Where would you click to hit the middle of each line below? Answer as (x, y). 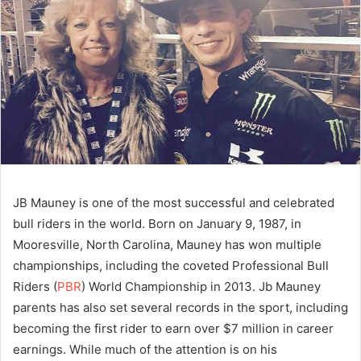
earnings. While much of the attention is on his (145, 349)
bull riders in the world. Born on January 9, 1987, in (157, 223)
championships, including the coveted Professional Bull (171, 265)
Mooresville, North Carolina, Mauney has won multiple (167, 244)
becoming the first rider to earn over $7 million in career (173, 328)
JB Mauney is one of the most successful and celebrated (174, 202)
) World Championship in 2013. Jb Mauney (201, 286)
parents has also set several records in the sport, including (180, 307)
